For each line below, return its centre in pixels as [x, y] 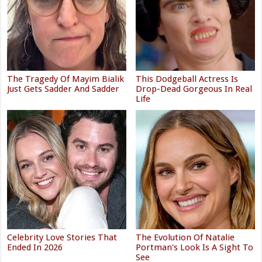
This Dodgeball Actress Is [187, 79]
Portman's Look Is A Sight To [195, 247]
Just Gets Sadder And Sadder [63, 89]
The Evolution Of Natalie [185, 237]
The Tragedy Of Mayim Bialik [66, 79]
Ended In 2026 [35, 247]
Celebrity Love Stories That [62, 237]
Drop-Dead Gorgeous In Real [194, 89]
